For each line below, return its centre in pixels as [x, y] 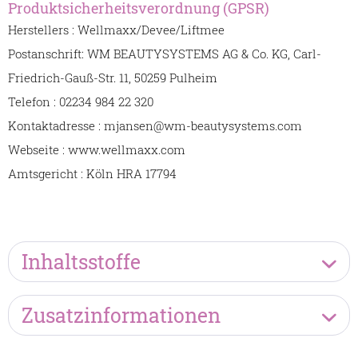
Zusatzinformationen [121, 316]
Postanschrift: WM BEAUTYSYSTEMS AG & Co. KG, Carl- [165, 54]
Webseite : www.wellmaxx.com [97, 150]
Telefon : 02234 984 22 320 [81, 102]
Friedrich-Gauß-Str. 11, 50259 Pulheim [113, 78]
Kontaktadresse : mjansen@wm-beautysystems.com [155, 126]
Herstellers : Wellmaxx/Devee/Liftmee [116, 30]
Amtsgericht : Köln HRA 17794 [92, 174]
